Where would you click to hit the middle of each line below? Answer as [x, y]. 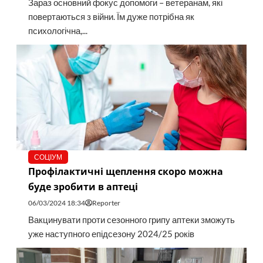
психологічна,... [58, 31]
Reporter [106, 203]
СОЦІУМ [48, 157]
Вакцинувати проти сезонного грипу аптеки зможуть [131, 220]
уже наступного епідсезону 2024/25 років [111, 234]
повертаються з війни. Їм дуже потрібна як [111, 17]
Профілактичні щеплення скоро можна [125, 172]
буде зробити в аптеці [83, 187]
